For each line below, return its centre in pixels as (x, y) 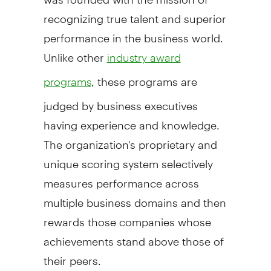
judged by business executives (120, 100)
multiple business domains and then (135, 197)
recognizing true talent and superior (135, 13)
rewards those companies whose (127, 217)
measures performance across (121, 178)
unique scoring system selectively (128, 158)
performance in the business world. (133, 33)
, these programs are (144, 76)
